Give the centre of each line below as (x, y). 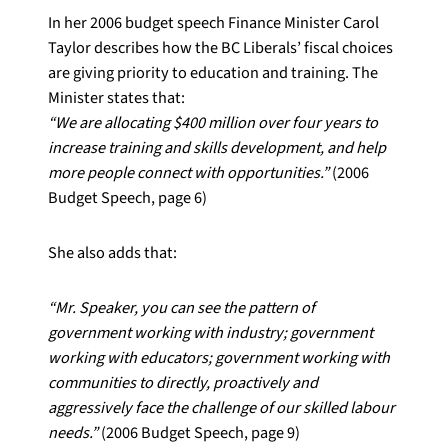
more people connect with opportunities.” (188, 173)
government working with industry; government (210, 333)
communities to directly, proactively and (183, 383)
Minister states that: (116, 98)
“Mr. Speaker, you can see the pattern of (181, 308)
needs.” (73, 433)
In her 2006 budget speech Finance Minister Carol (213, 23)
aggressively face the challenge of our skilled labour (221, 408)
